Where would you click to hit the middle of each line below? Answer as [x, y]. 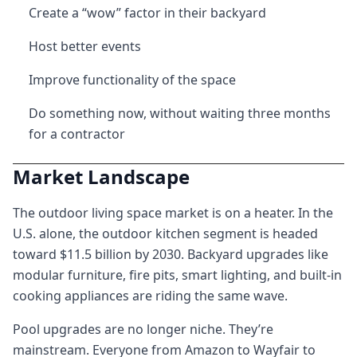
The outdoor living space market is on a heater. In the [173, 213]
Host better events [85, 46]
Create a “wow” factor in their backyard [147, 13]
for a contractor [77, 134]
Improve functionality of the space [132, 80]
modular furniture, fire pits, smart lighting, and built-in [177, 275]
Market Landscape [101, 177]
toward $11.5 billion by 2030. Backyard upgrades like [171, 254]
